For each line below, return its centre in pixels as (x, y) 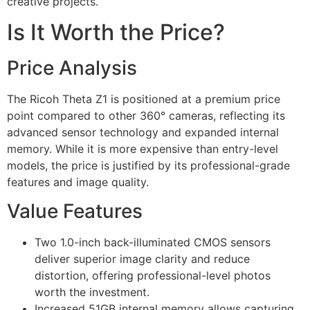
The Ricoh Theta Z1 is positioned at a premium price (144, 99)
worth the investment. (92, 292)
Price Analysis (72, 67)
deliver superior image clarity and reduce (142, 259)
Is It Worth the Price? (116, 32)
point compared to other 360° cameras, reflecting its (146, 115)
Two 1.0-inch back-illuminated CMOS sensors (153, 243)
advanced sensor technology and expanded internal (143, 132)
